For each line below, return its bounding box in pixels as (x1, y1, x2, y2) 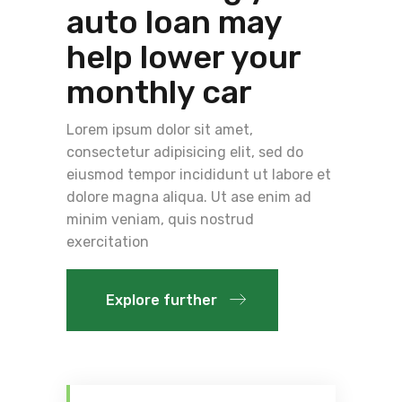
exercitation (66, 232, 149, 250)
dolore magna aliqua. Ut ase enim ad (66, 188, 311, 205)
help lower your (66, 37, 301, 76)
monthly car (66, 72, 252, 111)
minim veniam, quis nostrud (66, 210, 254, 228)
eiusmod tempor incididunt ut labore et (66, 165, 331, 183)
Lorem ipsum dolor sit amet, (66, 120, 253, 138)
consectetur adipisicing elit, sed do (66, 143, 303, 161)
